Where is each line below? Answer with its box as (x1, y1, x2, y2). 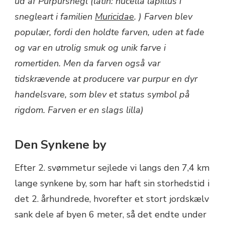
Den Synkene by (15, 137, 106, 153)
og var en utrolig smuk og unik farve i (15, 42, 166, 54)
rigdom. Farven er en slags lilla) (15, 104, 144, 116)
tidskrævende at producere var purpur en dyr (15, 73, 197, 85)
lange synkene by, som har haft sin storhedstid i (15, 177, 209, 189)
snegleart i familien (15, 11, 95, 23)
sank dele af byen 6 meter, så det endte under (15, 208, 206, 220)
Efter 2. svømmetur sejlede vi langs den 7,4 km (15, 161, 209, 174)
